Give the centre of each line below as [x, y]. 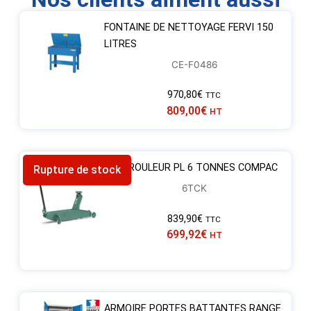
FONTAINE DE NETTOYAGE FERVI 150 [188, 27]
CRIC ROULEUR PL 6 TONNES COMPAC [191, 168]
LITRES [120, 44]
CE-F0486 [194, 64]
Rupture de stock [77, 170]
